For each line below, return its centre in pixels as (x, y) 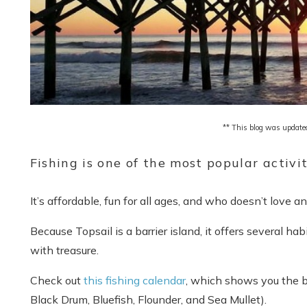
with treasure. (65, 250)
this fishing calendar (134, 280)
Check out (57, 280)
